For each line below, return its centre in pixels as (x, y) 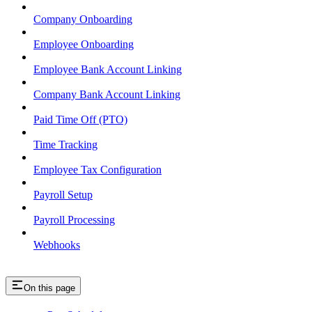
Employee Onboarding (84, 45)
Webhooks (57, 245)
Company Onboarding (83, 19)
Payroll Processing (74, 220)
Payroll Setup (63, 195)
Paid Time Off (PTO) (80, 120)
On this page (49, 288)
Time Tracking (65, 145)
